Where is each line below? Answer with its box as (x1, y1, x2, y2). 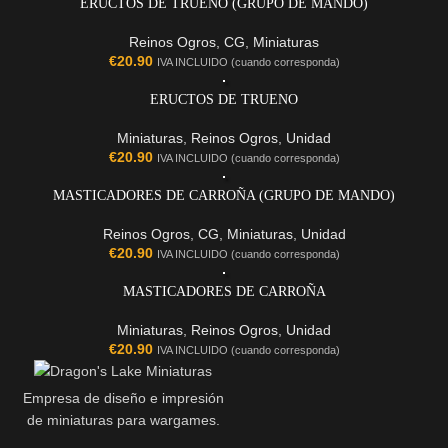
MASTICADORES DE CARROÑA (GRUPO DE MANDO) (53, 188, 395, 204)
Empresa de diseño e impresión (22, 390, 224, 407)
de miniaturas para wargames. (26, 412, 220, 429)
